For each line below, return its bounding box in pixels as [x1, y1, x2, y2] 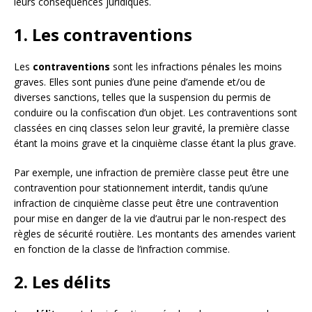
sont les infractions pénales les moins [110, 59, 282, 73]
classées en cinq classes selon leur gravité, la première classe [14, 120, 290, 134]
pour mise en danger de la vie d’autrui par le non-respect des [14, 211, 286, 225]
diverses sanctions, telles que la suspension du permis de [14, 90, 271, 104]
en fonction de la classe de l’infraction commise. [14, 242, 230, 256]
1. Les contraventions [14, 22, 192, 46]
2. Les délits [14, 270, 111, 293]
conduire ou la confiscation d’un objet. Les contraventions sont [14, 105, 297, 119]
